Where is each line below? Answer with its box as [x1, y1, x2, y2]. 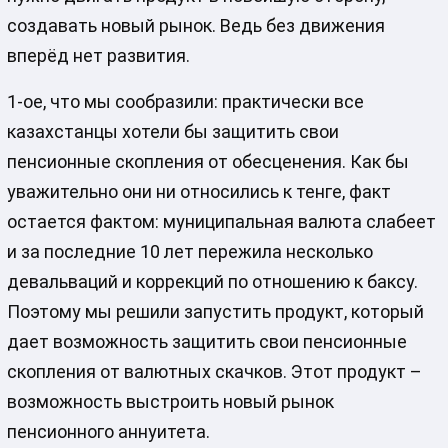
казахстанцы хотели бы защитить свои [6, 120, 339, 142]
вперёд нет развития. [6, 44, 190, 66]
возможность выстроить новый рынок [6, 390, 334, 412]
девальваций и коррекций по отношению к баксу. [6, 270, 418, 292]
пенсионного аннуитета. [6, 420, 210, 442]
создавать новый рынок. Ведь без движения [6, 14, 385, 36]
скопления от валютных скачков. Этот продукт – [6, 360, 422, 382]
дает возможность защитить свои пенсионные [6, 330, 407, 352]
